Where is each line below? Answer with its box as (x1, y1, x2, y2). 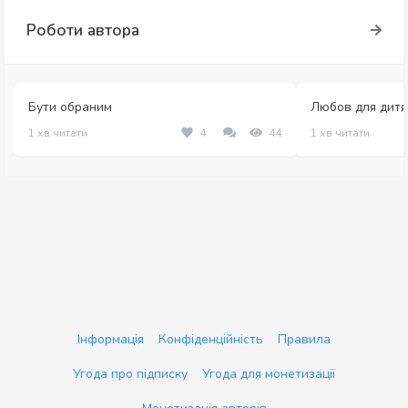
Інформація (77, 331, 144, 349)
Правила (278, 331, 331, 349)
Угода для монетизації (202, 365, 335, 383)
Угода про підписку (73, 365, 188, 383)
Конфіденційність (158, 331, 263, 349)
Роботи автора (26, 19, 139, 42)
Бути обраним (28, 98, 112, 117)
